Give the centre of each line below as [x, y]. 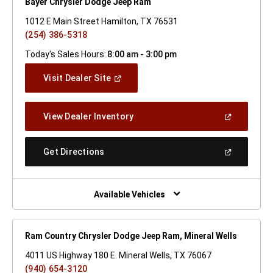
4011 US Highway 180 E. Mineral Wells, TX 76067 [118, 255]
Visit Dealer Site [77, 78]
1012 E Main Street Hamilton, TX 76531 [101, 21]
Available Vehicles [129, 194]
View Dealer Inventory [89, 116]
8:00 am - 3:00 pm [142, 54]
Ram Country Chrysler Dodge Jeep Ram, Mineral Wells [131, 236]
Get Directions [74, 151]
